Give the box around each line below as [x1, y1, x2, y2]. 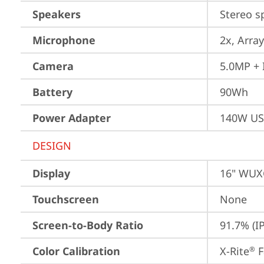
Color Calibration [32, 244, 120, 258]
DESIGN [32, 138, 71, 153]
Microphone [32, 33, 95, 47]
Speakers [32, 7, 81, 21]
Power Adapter [32, 111, 111, 125]
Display [32, 166, 70, 180]
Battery [32, 85, 72, 99]
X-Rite [220, 244, 249, 258]
